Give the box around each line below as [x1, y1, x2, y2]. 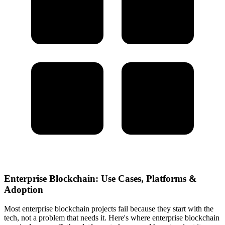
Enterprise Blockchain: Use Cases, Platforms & [4, 173, 197, 184]
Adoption [4, 184, 43, 195]
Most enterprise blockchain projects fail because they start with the [4, 204, 213, 213]
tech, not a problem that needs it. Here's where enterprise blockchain [4, 213, 219, 222]
